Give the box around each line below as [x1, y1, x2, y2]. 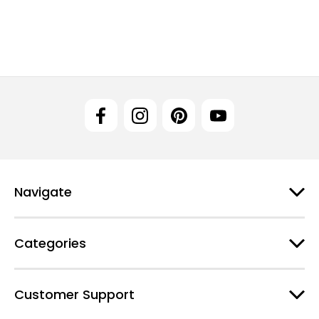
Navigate [14, 182, 72, 201]
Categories [14, 234, 86, 252]
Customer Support [14, 285, 135, 303]
